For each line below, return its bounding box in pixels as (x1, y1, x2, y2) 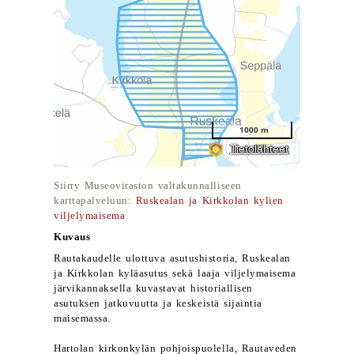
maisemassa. (54, 313, 111, 324)
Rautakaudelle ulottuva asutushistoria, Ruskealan (54, 253, 291, 264)
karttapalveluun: (54, 195, 136, 206)
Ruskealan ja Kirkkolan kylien (135, 195, 284, 206)
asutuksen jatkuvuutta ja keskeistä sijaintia (54, 298, 262, 309)
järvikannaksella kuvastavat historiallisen (54, 283, 253, 294)
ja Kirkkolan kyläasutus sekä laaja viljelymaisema (54, 268, 296, 279)
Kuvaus (54, 232, 91, 243)
